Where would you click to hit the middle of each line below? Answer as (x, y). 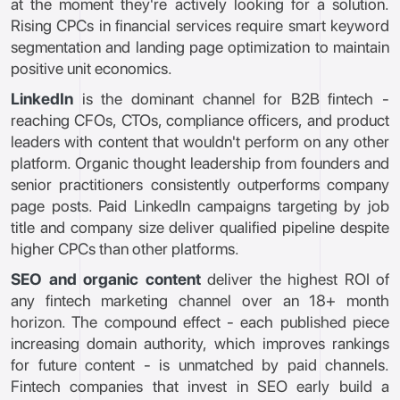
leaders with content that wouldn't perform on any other (200, 142)
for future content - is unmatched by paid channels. (200, 365)
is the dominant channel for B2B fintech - (231, 99)
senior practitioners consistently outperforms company (200, 184)
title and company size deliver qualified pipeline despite (200, 227)
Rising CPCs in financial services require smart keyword (200, 25)
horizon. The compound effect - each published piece (200, 322)
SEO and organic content (106, 279)
